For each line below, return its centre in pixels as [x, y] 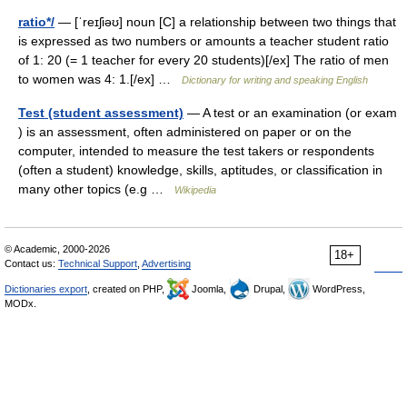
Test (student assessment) [101, 113]
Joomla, [209, 289]
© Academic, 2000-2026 [57, 249]
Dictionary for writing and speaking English [275, 80]
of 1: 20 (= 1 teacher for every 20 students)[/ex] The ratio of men [203, 60]
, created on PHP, [127, 289]
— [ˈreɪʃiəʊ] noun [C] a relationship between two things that [225, 22]
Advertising [166, 263]
